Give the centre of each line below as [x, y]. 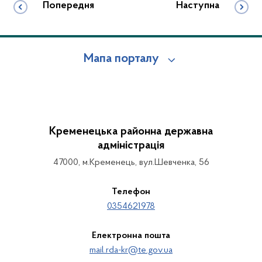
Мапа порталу [121, 59]
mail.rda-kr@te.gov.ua [131, 250]
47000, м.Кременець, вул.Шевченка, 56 [131, 163]
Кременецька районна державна [131, 132]
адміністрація [131, 146]
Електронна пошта [131, 236]
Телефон [131, 192]
